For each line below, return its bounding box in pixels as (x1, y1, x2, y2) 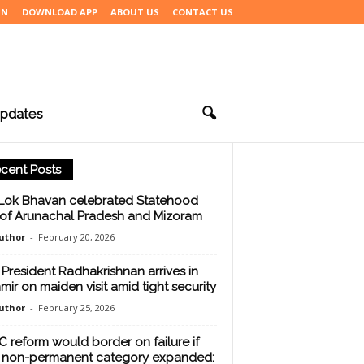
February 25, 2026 (37, 301, 115, 314)
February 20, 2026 (37, 231, 115, 243)
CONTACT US (171, 6, 233, 18)
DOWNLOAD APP (21, 6, 97, 18)
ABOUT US (110, 6, 159, 18)
